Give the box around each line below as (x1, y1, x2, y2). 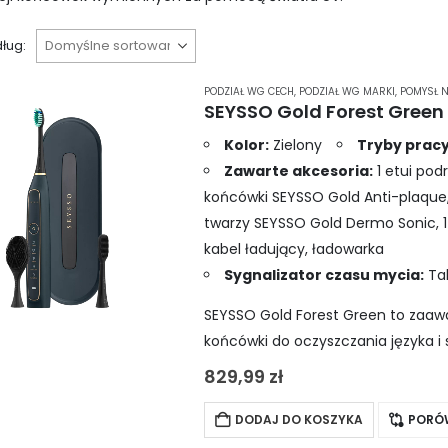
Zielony (269, 134, 322, 155)
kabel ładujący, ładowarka (204, 238, 384, 259)
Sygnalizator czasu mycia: (224, 264, 424, 285)
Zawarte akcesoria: (224, 160, 373, 181)
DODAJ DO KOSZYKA (235, 410, 363, 428)
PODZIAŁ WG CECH (204, 84, 294, 100)
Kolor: (224, 134, 269, 155)
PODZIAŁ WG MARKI (299, 84, 395, 100)
